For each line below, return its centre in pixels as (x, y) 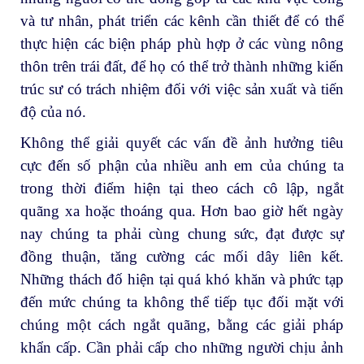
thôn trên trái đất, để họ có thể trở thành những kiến (182, 67)
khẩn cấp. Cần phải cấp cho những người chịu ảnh (182, 348)
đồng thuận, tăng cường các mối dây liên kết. (182, 257)
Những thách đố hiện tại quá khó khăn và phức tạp (182, 279)
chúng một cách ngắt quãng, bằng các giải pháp (182, 325)
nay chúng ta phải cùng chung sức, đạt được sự (182, 234)
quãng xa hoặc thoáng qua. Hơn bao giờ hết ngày (182, 211)
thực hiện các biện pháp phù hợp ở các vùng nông (182, 44)
